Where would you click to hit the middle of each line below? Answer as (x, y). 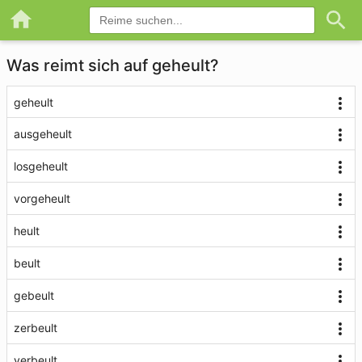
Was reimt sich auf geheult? (113, 65)
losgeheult (41, 166)
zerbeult (36, 328)
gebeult (34, 295)
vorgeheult (42, 198)
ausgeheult (43, 134)
